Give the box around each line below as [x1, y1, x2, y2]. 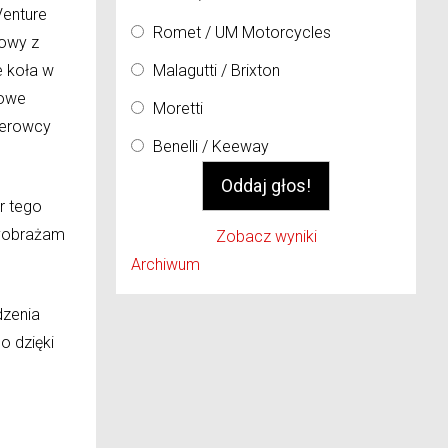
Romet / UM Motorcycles [153, 23, 331, 42]
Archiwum [131, 255, 200, 274]
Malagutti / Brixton [153, 61, 280, 80]
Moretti [153, 99, 203, 118]
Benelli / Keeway [153, 137, 269, 156]
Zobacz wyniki [215, 227, 317, 246]
